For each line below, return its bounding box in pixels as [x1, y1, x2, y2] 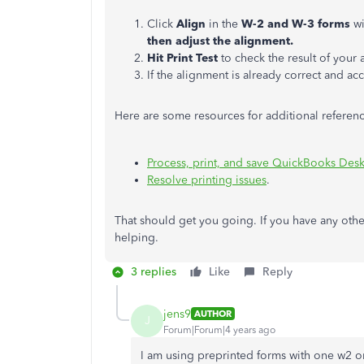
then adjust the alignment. [147, 34, 297, 48]
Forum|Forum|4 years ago [163, 323, 275, 336]
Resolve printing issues [147, 173, 266, 187]
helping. [115, 231, 158, 245]
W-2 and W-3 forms [241, 17, 350, 31]
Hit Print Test [147, 51, 221, 65]
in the [209, 17, 241, 31]
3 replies [131, 265, 176, 279]
